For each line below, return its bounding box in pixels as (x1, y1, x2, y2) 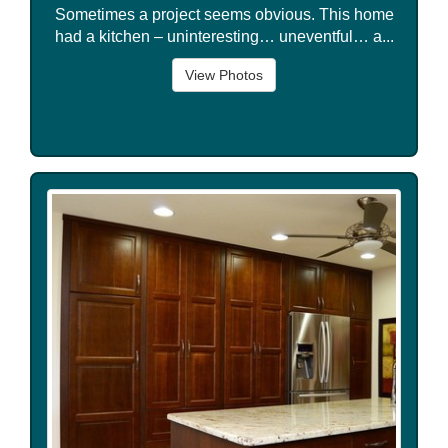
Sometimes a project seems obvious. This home (54, 5, 394, 23)
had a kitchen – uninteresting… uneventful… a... (54, 27, 394, 45)
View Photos (185, 66, 263, 83)
